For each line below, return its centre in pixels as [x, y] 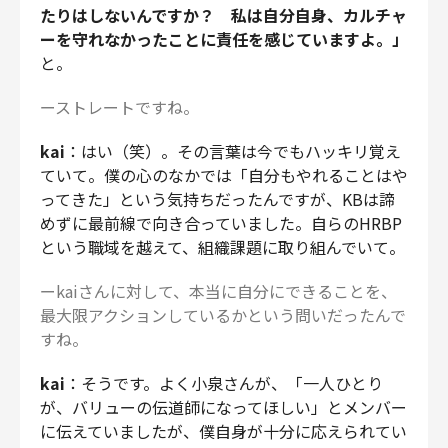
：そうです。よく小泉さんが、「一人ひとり [224, 383]
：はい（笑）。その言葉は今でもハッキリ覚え [233, 151]
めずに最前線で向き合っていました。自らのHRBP [221, 223]
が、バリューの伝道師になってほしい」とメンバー [223, 407]
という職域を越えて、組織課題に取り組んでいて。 [222, 247]
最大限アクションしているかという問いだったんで [223, 315]
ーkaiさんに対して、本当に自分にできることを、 [218, 291]
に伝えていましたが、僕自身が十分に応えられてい [223, 431]
